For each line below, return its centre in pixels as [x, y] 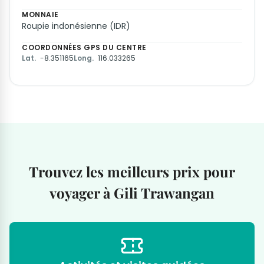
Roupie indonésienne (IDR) [76, 26]
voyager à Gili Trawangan [132, 192]
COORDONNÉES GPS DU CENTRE [84, 47]
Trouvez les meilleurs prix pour [132, 171]
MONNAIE [40, 14]
